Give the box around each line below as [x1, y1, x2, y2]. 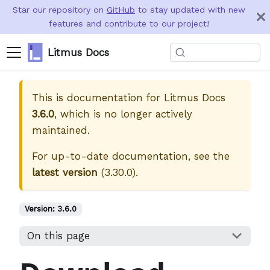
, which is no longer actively [54, 108, 192, 120]
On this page [27, 230, 90, 242]
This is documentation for [32, 92, 164, 104]
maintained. [32, 124, 90, 136]
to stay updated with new [135, 5, 245, 14]
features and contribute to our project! [49, 19, 209, 28]
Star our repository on [13, 5, 107, 14]
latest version [32, 166, 98, 178]
